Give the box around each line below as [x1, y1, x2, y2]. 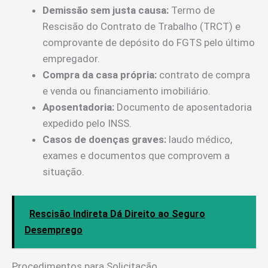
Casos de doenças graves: [42, 133, 166, 146]
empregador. [42, 53, 100, 65]
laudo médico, [166, 133, 232, 146]
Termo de [169, 4, 215, 17]
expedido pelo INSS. [42, 117, 132, 130]
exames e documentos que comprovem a [42, 150, 230, 162]
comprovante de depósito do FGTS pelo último [42, 36, 255, 49]
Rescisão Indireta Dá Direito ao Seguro [29, 208, 205, 220]
